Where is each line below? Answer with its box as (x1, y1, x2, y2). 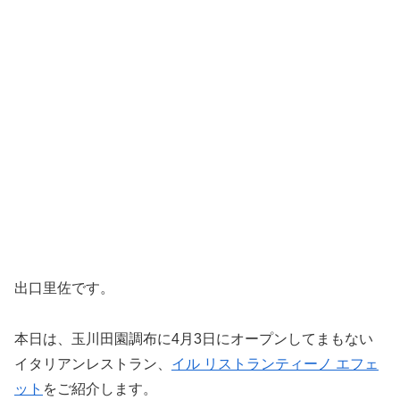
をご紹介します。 (43, 380, 157, 396)
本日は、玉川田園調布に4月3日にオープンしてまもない (14, 330, 373, 346)
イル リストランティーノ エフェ (171, 355, 379, 371)
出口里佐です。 (14, 279, 114, 296)
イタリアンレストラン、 (14, 355, 171, 371)
